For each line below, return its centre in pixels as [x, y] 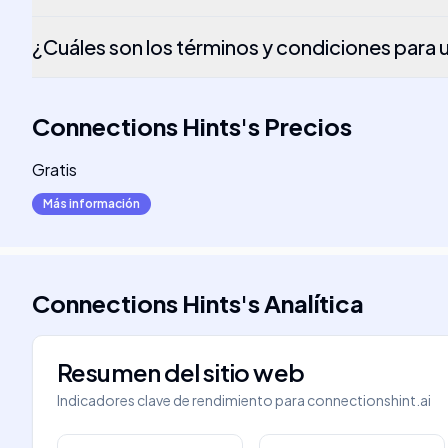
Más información [91, 203]
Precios [308, 126]
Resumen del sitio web [181, 372]
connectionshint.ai [369, 400]
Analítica [314, 303]
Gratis [54, 169]
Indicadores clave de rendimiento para [181, 400]
